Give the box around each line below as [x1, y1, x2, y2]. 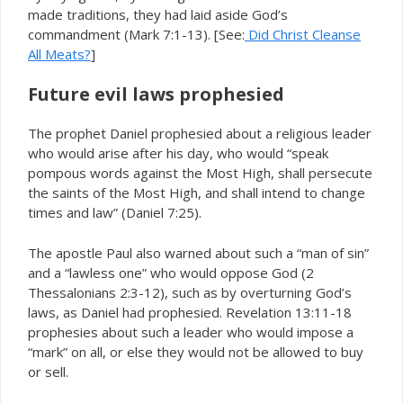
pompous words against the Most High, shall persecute [28, 164, 372, 182]
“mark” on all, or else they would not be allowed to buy [28, 342, 363, 361]
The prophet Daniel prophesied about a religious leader [28, 124, 372, 142]
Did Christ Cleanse [245, 24, 361, 43]
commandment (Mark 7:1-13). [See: [28, 24, 245, 43]
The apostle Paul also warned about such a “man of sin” [28, 243, 369, 262]
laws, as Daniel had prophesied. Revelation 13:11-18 [28, 302, 352, 321]
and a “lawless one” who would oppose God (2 [28, 263, 314, 282]
